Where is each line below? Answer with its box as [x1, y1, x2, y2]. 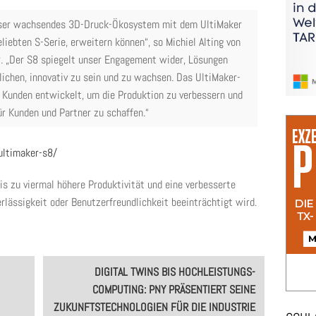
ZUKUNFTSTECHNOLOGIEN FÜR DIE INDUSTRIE [54, 300, 256, 315]
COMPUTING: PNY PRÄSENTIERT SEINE [92, 282, 256, 297]
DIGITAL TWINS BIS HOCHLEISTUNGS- [95, 265, 256, 279]
